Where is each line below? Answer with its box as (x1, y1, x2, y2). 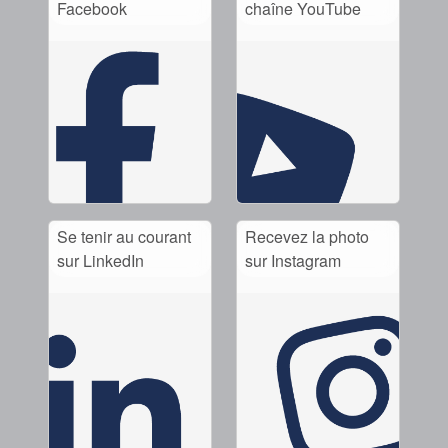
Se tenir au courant (57, 224, 191, 248)
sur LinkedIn (57, 248, 144, 272)
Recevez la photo (245, 224, 369, 248)
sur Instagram (245, 248, 341, 272)
